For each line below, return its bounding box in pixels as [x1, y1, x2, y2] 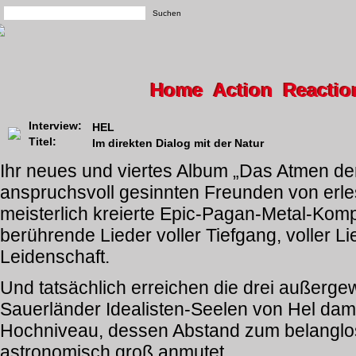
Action [214, 79, 273, 101]
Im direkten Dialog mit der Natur [92, 137, 264, 149]
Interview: [29, 119, 82, 132]
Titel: [29, 135, 56, 148]
